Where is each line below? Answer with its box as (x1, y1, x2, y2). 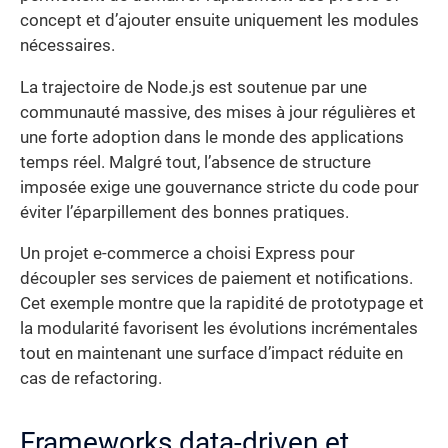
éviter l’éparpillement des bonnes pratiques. (20, 202, 349, 222)
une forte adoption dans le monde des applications (20, 127, 404, 147)
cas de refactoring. (20, 369, 162, 389)
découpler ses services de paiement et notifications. (20, 269, 413, 289)
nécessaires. (20, 36, 115, 56)
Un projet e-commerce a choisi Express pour (20, 244, 355, 264)
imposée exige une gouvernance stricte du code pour (20, 177, 419, 197)
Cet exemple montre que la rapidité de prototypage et (20, 294, 424, 314)
